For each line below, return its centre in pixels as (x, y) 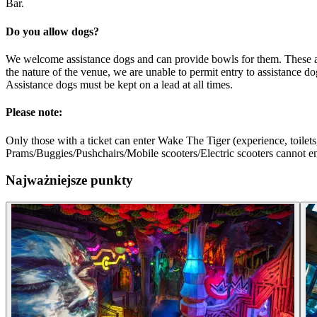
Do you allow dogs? (52, 31)
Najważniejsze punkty (69, 180)
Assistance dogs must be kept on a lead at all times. (119, 85)
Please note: (34, 113)
